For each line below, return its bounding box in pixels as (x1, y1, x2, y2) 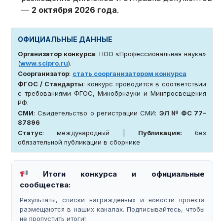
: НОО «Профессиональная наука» (95, 49, 207, 58)
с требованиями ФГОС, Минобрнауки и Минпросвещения (18, 89, 207, 97)
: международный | (42, 128, 138, 137)
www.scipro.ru (20, 59, 69, 67)
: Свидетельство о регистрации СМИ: (34, 109, 159, 117)
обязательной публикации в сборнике (18, 138, 141, 146)
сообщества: (20, 180, 71, 189)
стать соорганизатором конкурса (73, 69, 187, 77)
